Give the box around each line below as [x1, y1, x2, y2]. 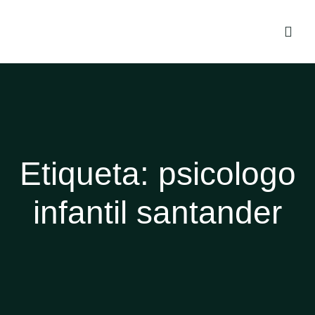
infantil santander [33, 194, 282, 231]
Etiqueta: [19, 155, 158, 192]
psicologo [157, 155, 296, 192]
